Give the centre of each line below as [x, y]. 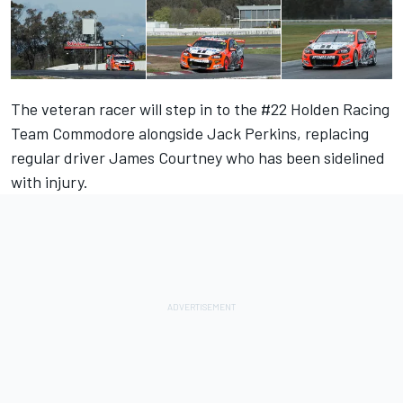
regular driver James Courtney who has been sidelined [198, 158]
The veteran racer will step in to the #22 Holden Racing [200, 109]
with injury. [49, 182]
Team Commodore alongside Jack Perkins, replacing [190, 134]
